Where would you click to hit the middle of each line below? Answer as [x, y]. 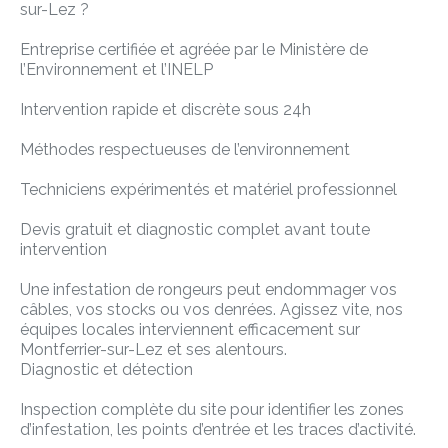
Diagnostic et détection [106, 370]
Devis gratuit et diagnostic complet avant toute [195, 230]
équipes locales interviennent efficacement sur [190, 330]
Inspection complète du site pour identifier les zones [212, 410]
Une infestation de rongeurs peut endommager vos [208, 290]
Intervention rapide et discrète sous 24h [165, 110]
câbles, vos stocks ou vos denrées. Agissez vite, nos [211, 310]
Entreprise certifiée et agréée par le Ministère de [194, 50]
